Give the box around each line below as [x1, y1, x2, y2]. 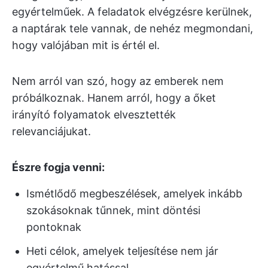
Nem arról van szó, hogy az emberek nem [12, 75, 224, 87]
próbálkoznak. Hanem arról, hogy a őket [12, 92, 216, 104]
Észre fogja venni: [12, 161, 105, 173]
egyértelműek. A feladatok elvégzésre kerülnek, [12, 5, 252, 18]
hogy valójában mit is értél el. [12, 39, 160, 51]
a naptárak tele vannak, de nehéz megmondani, [12, 22, 253, 35]
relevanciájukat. [12, 125, 91, 138]
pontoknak [26, 221, 81, 233]
